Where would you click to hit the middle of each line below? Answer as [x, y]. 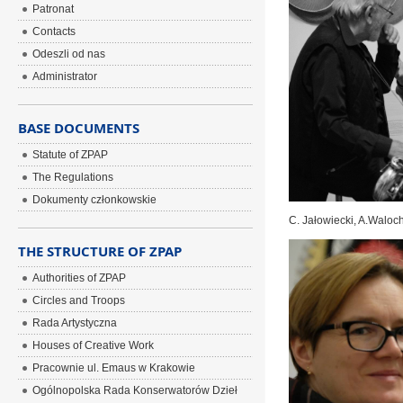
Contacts [54, 31]
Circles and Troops [79, 300]
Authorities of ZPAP [80, 278]
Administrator [65, 76]
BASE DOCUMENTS [79, 128]
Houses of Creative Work [94, 345]
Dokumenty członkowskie [95, 200]
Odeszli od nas [69, 54]
